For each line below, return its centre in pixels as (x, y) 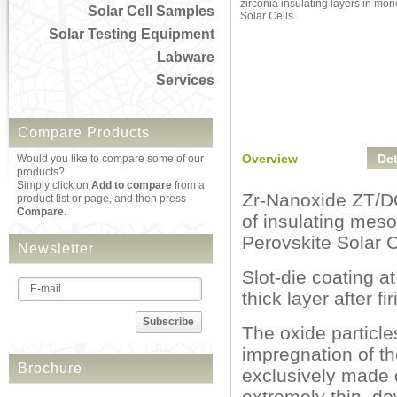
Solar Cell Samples (151, 11)
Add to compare (132, 185)
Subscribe (168, 322)
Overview (270, 159)
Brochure (50, 368)
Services (185, 80)
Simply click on (54, 185)
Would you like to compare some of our (110, 159)
